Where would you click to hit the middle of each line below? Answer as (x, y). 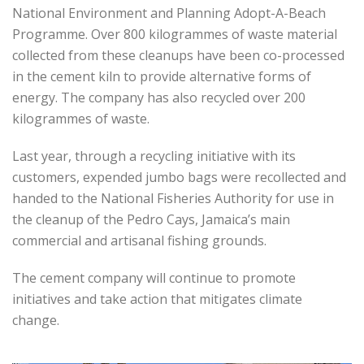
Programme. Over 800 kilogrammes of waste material (175, 35)
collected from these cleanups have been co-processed (178, 56)
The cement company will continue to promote (154, 278)
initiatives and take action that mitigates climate (157, 299)
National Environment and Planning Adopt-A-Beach (169, 13)
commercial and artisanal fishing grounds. (139, 241)
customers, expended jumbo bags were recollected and (179, 178)
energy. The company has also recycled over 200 (159, 98)
